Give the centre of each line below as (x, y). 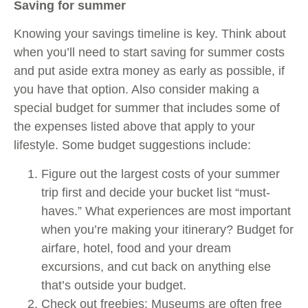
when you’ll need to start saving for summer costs (149, 53)
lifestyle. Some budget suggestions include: (132, 145)
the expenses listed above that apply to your (134, 127)
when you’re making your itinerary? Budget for (167, 229)
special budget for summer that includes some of (147, 108)
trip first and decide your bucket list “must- (156, 192)
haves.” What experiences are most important (166, 211)
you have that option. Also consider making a (136, 90)
